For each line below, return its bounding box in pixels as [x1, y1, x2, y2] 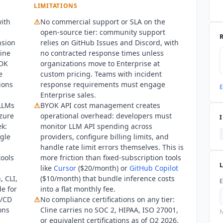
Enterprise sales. [40, 90, 96, 100]
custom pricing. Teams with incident [40, 69, 162, 79]
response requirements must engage [40, 79, 165, 89]
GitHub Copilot [129, 163, 178, 173]
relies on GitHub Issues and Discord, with [40, 37, 179, 47]
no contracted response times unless [40, 48, 164, 58]
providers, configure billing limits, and [40, 131, 169, 141]
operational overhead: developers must [40, 111, 172, 120]
